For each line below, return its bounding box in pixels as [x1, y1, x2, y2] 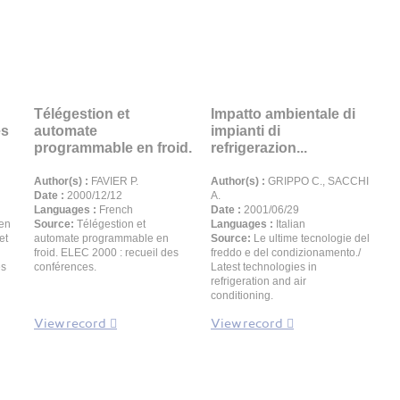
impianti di [211, 123, 280, 138]
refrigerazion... [211, 140, 307, 155]
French [96, 204, 133, 216]
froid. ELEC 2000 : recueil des [34, 246, 179, 259]
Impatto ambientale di [211, 106, 355, 121]
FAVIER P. [88, 175, 138, 187]
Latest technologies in [211, 261, 317, 273]
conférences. [34, 261, 96, 273]
